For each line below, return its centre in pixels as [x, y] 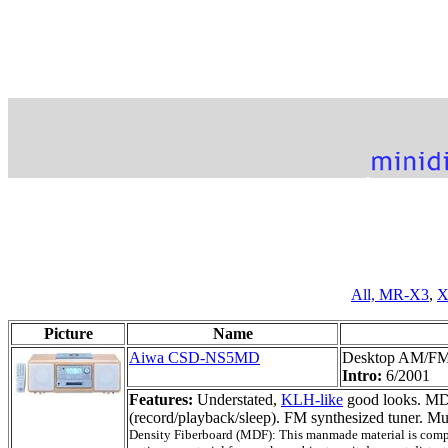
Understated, [237, 399]
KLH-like [312, 399]
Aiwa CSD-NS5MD [194, 357]
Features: [161, 399]
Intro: [364, 375]
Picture [68, 333]
